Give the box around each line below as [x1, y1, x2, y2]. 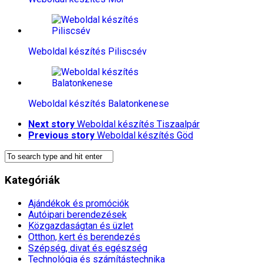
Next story [28, 119, 75, 130]
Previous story [28, 130, 95, 141]
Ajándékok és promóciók [28, 197, 129, 209]
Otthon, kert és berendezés [28, 231, 140, 242]
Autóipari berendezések [28, 208, 127, 220]
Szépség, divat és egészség [28, 242, 147, 254]
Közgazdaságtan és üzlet [28, 220, 133, 231]
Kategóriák [5, 174, 60, 187]
